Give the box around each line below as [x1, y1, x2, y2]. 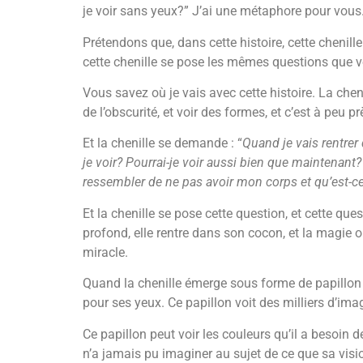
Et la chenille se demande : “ [83, 135, 242, 152]
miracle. [83, 244, 128, 260]
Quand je [242, 135, 293, 152]
